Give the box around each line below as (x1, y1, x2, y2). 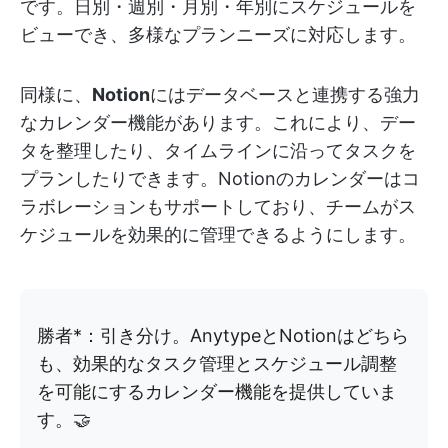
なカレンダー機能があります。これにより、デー (20, 111, 416, 133)
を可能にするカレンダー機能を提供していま (37, 380, 397, 402)
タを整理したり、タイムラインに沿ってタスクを (20, 139, 416, 161)
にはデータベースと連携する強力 (150, 83, 420, 105)
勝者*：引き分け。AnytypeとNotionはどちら (37, 324, 409, 346)
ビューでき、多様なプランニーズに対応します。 (20, 23, 416, 45)
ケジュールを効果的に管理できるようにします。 (20, 223, 416, 245)
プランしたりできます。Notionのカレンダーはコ (20, 167, 420, 189)
